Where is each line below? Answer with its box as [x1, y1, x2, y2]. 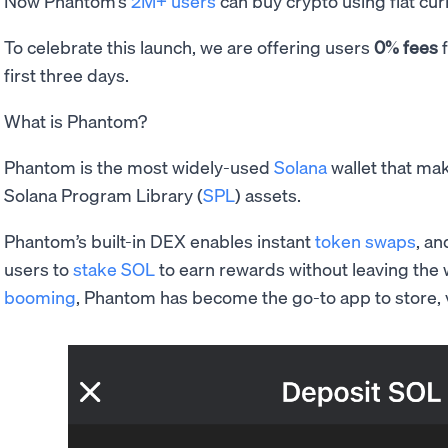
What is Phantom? [4, 109, 147, 132]
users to [4, 257, 73, 280]
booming [4, 285, 76, 308]
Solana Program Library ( [4, 183, 203, 206]
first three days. [4, 63, 129, 86]
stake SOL [73, 257, 155, 280]
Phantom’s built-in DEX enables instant [4, 229, 315, 252]
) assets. [235, 183, 301, 206]
